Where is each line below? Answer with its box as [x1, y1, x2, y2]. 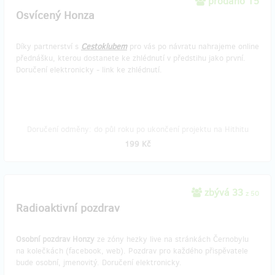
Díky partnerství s [16, 41, 81, 52]
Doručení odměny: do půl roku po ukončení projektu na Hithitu [26, 124, 249, 134]
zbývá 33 [202, 186, 246, 199]
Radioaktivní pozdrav [16, 201, 120, 215]
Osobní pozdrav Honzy [16, 234, 95, 244]
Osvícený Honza [16, 8, 95, 23]
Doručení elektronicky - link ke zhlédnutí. [16, 64, 162, 75]
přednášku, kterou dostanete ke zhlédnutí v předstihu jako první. [16, 53, 246, 63]
